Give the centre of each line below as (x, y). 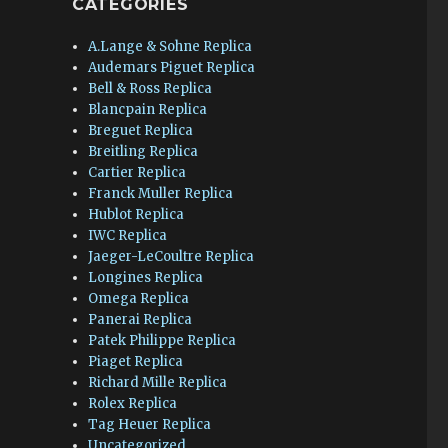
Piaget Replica (136, 361)
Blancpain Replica (148, 109)
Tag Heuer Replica (150, 424)
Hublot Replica (136, 214)
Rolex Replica (133, 403)
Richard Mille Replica (158, 382)
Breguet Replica (141, 130)
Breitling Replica (143, 151)
